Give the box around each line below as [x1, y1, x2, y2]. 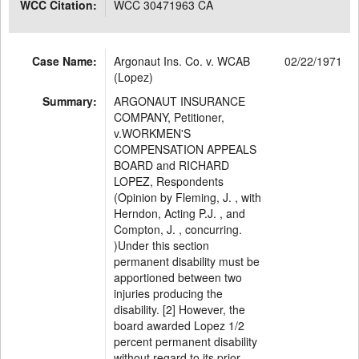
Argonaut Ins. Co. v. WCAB [114, 53, 250, 69]
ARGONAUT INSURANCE [114, 93, 245, 109]
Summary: [42, 93, 97, 109]
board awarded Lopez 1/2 [114, 317, 244, 333]
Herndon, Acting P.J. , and [114, 205, 245, 221]
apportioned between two [114, 269, 242, 285]
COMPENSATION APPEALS [114, 141, 256, 157]
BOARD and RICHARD [114, 157, 229, 173]
